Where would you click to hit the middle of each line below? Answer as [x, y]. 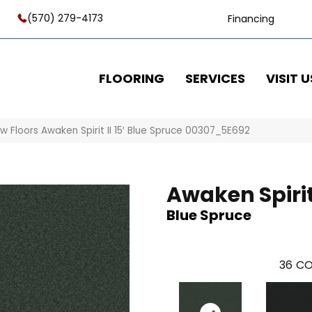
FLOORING [131, 78]
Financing [251, 19]
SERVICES [215, 78]
